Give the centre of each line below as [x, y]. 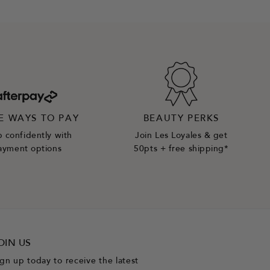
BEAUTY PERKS [181, 119]
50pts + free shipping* [181, 149]
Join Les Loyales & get [181, 136]
